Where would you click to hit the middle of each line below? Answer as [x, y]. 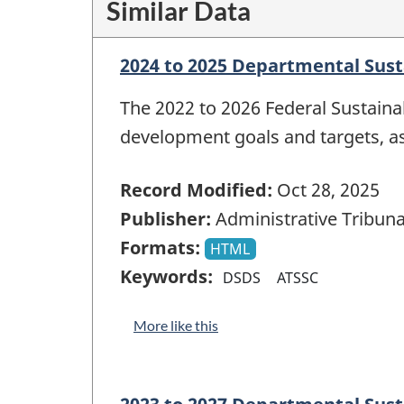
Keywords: [166, 276]
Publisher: [165, 218]
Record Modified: [196, 189]
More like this [176, 325]
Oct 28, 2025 [326, 189]
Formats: [160, 247]
